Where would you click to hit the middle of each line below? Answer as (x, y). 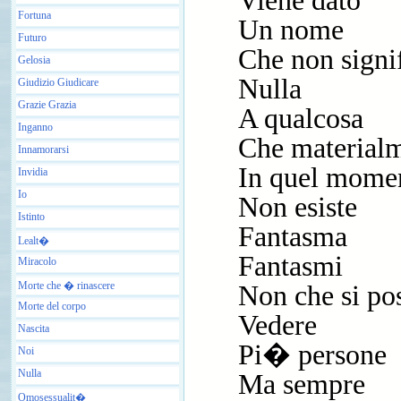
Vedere (277, 325)
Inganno (35, 127)
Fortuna (34, 15)
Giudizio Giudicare (58, 82)
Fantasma (293, 237)
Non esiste (298, 207)
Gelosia (34, 60)
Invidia (33, 171)
